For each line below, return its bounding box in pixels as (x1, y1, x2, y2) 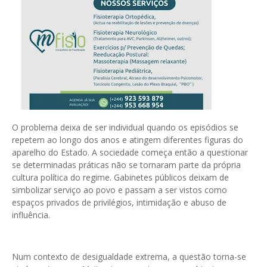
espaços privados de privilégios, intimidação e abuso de (12, 197, 226, 209)
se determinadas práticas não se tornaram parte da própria (12, 159, 241, 171)
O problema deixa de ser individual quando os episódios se (12, 122, 238, 133)
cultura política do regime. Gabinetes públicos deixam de (12, 172, 229, 184)
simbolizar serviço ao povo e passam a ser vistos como (12, 184, 227, 196)
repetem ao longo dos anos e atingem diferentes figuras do (12, 134, 243, 146)
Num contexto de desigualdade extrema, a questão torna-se (12, 251, 246, 263)
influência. (12, 209, 50, 221)
